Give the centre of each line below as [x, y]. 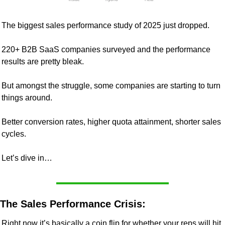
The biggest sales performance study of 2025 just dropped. [105, 25]
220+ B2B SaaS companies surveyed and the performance [106, 49]
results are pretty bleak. [43, 61]
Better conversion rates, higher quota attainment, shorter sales [111, 122]
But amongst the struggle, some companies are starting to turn [111, 85]
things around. [27, 97]
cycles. [14, 134]
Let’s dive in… [27, 158]
